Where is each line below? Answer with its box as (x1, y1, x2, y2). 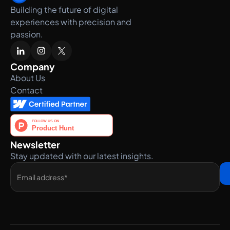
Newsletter (10, 139, 60, 150)
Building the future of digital (10, 4, 118, 15)
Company (10, 61, 55, 72)
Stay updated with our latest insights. (10, 150, 154, 161)
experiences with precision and (10, 16, 131, 27)
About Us (10, 72, 45, 83)
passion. (10, 29, 43, 40)
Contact (10, 85, 43, 95)
